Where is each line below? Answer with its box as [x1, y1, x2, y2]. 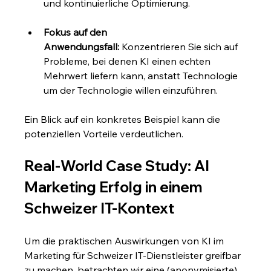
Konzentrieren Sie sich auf [119, 41, 241, 53]
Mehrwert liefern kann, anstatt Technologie [44, 70, 241, 82]
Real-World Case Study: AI [24, 157, 213, 175]
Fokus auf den [44, 26, 110, 39]
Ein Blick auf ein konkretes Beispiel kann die [24, 113, 223, 126]
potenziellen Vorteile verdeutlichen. [24, 128, 184, 140]
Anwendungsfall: [44, 41, 120, 53]
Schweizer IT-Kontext [24, 199, 175, 218]
